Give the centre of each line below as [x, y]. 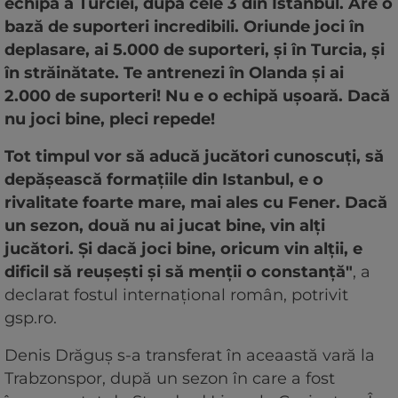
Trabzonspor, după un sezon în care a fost [170, 378]
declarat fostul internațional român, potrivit [176, 295]
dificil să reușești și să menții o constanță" [179, 271]
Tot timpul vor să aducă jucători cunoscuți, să [194, 156]
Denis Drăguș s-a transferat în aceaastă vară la [190, 355]
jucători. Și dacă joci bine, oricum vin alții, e [183, 248]
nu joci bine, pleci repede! [110, 119]
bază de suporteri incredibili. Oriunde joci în [184, 26]
